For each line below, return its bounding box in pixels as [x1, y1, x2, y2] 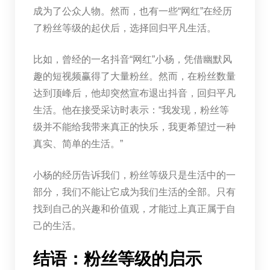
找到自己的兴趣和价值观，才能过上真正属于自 [33, 203, 236, 214]
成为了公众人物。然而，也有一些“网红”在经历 [33, 5, 232, 16]
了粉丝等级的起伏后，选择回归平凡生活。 [33, 22, 216, 33]
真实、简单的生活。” [33, 138, 123, 149]
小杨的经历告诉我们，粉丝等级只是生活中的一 [33, 169, 236, 180]
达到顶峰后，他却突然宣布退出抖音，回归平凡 [33, 87, 236, 98]
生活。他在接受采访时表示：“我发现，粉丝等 [33, 104, 229, 115]
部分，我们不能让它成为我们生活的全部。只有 [33, 186, 236, 197]
